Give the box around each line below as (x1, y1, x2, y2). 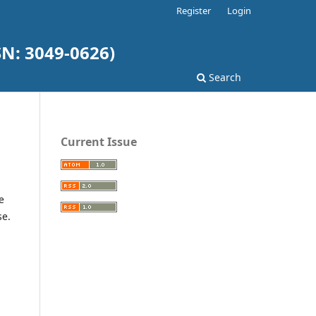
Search (206, 70, 241, 84)
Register (176, 4, 212, 17)
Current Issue (61, 133, 137, 150)
